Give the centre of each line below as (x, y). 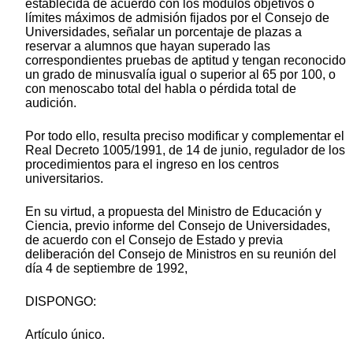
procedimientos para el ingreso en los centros (152, 165)
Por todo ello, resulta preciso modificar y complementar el (185, 136)
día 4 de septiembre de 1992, (106, 269)
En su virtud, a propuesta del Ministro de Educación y (173, 212)
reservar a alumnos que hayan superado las (148, 46)
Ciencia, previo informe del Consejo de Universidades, (178, 226)
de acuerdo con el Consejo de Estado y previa (154, 240)
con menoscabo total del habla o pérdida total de (161, 89)
